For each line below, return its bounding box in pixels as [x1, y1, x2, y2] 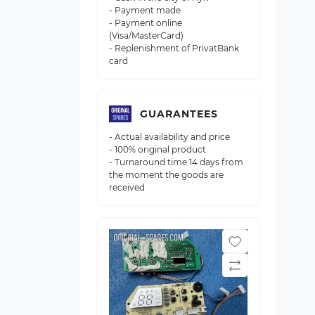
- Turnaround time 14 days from [109, 157, 243, 167]
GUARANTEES [140, 107, 218, 120]
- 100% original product [109, 144, 206, 155]
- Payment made [109, 5, 181, 15]
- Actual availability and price [109, 131, 230, 142]
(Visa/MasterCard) [109, 30, 184, 41]
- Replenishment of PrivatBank [109, 43, 239, 53]
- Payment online [109, 18, 182, 28]
